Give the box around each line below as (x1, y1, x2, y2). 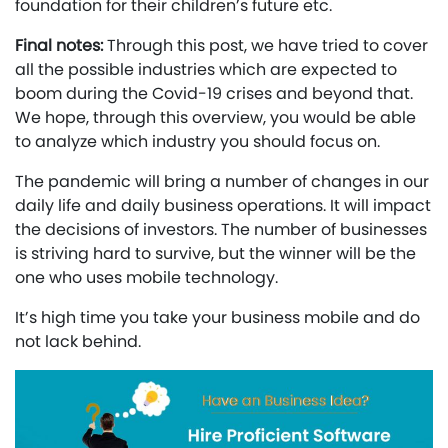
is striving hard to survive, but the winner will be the (15, 242, 416, 266)
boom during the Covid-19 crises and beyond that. (15, 82, 413, 106)
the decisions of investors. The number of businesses (15, 218, 427, 242)
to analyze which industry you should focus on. (15, 130, 380, 154)
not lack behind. (15, 330, 141, 354)
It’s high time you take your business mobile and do (15, 306, 420, 330)
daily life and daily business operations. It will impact (15, 194, 431, 218)
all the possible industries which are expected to (15, 58, 397, 82)
